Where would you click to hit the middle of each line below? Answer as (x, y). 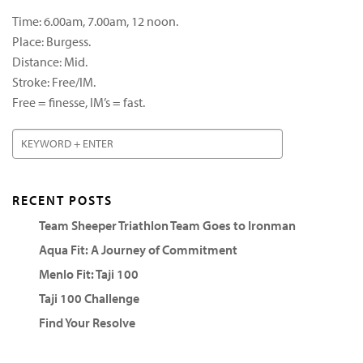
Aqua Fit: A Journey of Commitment (138, 249)
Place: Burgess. (51, 41)
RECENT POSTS (62, 200)
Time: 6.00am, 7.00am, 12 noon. (95, 21)
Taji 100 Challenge (89, 298)
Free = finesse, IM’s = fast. (79, 102)
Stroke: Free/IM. (54, 81)
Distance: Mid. (50, 61)
